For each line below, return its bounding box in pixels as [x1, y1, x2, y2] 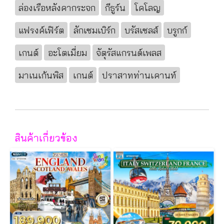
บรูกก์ [167, 24, 187, 36]
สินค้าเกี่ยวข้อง [15, 131, 77, 144]
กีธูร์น [104, 1, 125, 13]
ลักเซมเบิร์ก [73, 24, 115, 36]
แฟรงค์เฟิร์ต [18, 24, 64, 36]
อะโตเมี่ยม [47, 46, 87, 58]
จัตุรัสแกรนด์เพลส [95, 46, 161, 58]
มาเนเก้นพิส [18, 69, 64, 81]
